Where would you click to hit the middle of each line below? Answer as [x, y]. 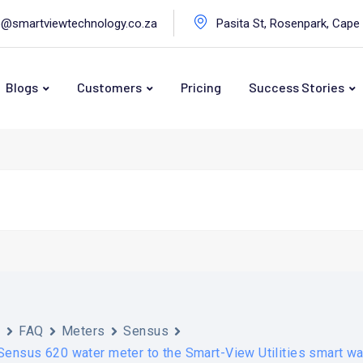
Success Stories [297, 88]
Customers [109, 88]
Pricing [201, 88]
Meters [83, 331]
